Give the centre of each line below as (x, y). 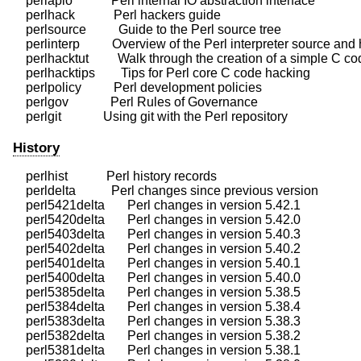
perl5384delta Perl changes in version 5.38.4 (157, 307)
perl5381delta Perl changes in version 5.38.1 (157, 351)
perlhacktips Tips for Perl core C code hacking (162, 73)
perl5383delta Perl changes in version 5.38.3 (157, 322)
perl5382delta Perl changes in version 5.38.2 (157, 336)
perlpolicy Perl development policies (137, 88)
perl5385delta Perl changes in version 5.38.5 (157, 293)
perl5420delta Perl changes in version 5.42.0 (157, 220)
